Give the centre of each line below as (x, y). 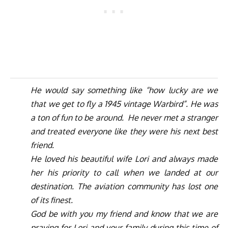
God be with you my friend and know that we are (124, 213)
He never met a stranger (173, 117)
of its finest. (52, 200)
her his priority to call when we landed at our (124, 172)
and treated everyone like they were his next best (124, 131)
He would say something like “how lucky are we (124, 90)
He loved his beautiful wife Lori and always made (124, 159)
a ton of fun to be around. (77, 117)
